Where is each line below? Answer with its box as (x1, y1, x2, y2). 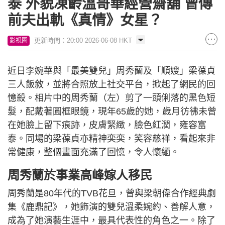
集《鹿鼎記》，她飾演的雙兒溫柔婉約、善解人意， (8, 202, 215, 212)
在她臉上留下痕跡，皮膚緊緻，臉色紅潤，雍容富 (8, 120, 206, 131)
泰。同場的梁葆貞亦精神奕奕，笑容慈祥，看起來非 (8, 134, 215, 144)
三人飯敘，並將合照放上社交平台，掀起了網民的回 (8, 79, 215, 90)
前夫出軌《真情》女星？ (8, 13, 162, 29)
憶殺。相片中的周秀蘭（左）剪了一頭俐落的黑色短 (8, 93, 215, 103)
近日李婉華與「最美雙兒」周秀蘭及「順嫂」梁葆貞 (8, 66, 215, 76)
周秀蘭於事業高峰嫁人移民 (8, 168, 152, 182)
